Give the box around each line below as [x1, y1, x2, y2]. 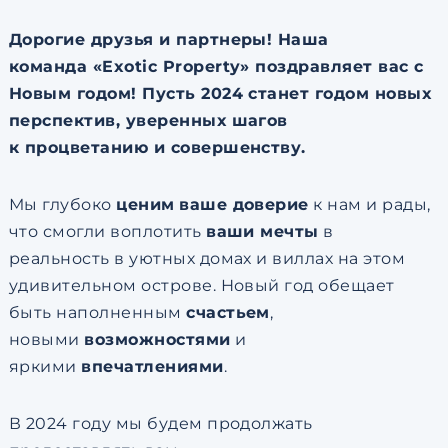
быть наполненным [8, 303, 187, 322]
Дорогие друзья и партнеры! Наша [8, 30, 329, 49]
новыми [8, 330, 85, 349]
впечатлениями [81, 357, 224, 376]
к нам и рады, [308, 195, 431, 214]
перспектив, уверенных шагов [8, 111, 288, 130]
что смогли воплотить [8, 222, 207, 241]
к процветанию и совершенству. [8, 138, 312, 157]
